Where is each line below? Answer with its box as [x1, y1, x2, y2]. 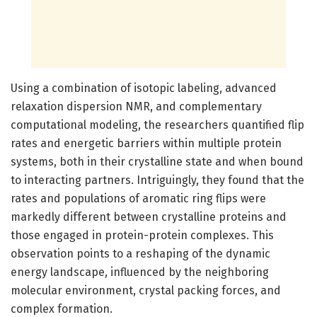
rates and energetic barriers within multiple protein [11, 136, 282, 150]
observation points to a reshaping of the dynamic [11, 246, 270, 260]
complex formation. [11, 301, 113, 316]
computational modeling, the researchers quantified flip [11, 117, 304, 132]
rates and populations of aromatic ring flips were [11, 191, 266, 205]
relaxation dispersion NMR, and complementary [11, 99, 262, 113]
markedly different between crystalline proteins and [11, 209, 287, 224]
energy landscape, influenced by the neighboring [11, 265, 269, 279]
